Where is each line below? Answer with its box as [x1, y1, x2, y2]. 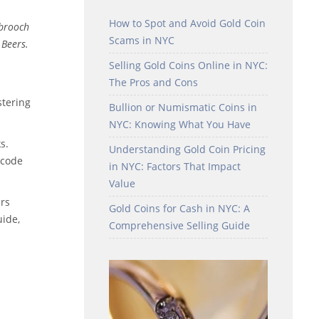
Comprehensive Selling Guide [108, 218, 250, 232]
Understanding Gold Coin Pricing [108, 142, 266, 156]
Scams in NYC [108, 33, 174, 47]
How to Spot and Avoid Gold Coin [108, 16, 266, 30]
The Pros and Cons [108, 75, 198, 89]
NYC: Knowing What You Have [108, 117, 251, 131]
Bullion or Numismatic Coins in [108, 100, 257, 114]
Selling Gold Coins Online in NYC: [108, 58, 268, 72]
